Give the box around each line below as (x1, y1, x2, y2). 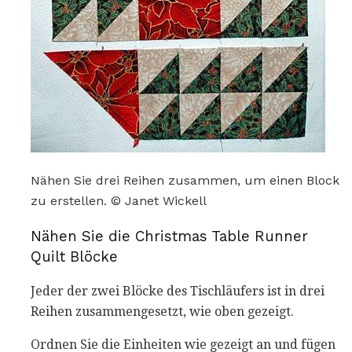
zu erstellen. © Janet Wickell (31, 192, 207, 208)
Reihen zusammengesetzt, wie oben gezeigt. (31, 304, 294, 320)
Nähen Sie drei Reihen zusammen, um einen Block (31, 172, 339, 188)
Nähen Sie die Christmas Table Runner (31, 227, 308, 245)
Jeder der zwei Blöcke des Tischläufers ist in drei (31, 284, 324, 299)
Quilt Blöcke (31, 247, 118, 266)
